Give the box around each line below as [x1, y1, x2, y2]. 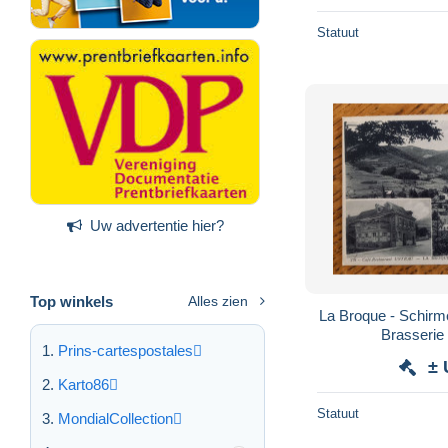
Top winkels [30, 292, 113, 310]
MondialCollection [58, 409, 173, 427]
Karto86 [58, 375, 109, 393]
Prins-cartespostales [58, 341, 193, 359]
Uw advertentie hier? [89, 216, 224, 234]
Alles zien [188, 292, 248, 309]
